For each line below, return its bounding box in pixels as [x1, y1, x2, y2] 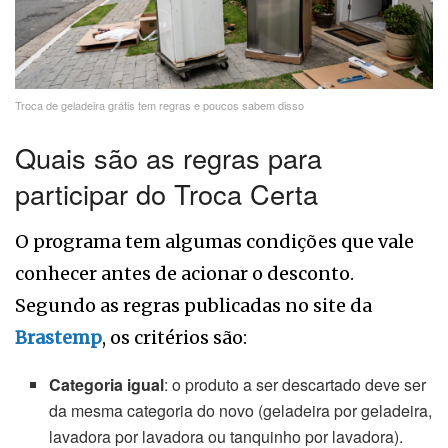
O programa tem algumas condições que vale [15, 229, 414, 253]
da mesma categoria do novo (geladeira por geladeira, [49, 398, 433, 422]
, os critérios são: [102, 325, 247, 349]
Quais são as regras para [15, 138, 322, 178]
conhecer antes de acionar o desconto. [15, 261, 354, 285]
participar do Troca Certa [15, 174, 318, 214]
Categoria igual [49, 372, 165, 396]
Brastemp [15, 325, 102, 349]
